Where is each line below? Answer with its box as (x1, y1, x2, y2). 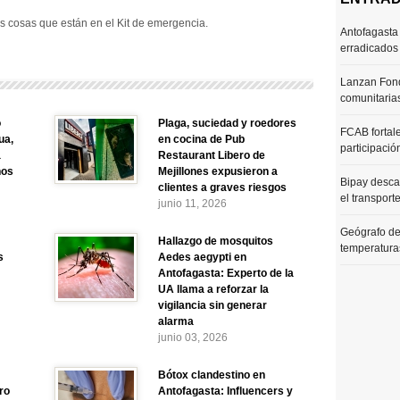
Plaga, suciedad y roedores (158, 117, 296, 129)
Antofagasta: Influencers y (158, 385, 293, 397)
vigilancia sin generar (158, 299, 267, 312)
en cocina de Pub (158, 133, 245, 146)
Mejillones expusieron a (158, 165, 278, 178)
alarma (158, 315, 194, 328)
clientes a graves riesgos (158, 181, 287, 194)
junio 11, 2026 (158, 197, 227, 210)
